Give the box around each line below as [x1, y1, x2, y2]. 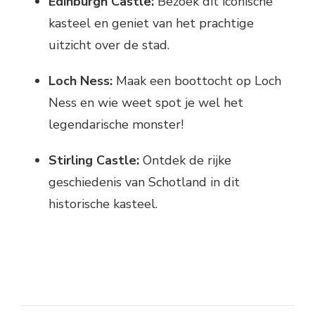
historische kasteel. [49, 195, 157, 212]
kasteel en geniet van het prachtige [49, 14, 254, 32]
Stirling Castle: [49, 151, 139, 169]
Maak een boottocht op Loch [112, 72, 281, 89]
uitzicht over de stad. [49, 36, 169, 53]
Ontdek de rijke [139, 151, 231, 169]
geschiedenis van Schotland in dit [49, 173, 240, 191]
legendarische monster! [49, 115, 184, 133]
